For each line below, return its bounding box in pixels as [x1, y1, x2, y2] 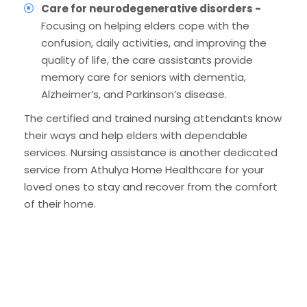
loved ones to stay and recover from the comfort [24, 179, 278, 194]
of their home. [24, 196, 96, 211]
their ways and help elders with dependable [24, 127, 247, 143]
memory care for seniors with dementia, [41, 69, 246, 84]
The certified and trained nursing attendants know [24, 110, 282, 125]
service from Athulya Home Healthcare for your [24, 162, 264, 177]
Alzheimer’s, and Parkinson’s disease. [41, 86, 227, 101]
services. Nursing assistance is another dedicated [24, 145, 278, 160]
